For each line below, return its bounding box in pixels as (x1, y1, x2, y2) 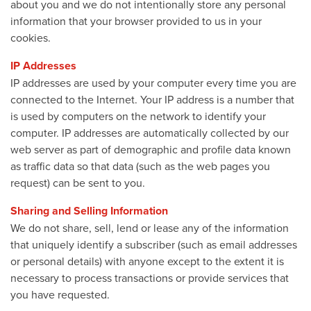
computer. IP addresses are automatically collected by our (10, 124, 289, 140)
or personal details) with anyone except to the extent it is (10, 253, 284, 269)
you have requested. (10, 286, 110, 302)
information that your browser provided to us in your (10, 12, 262, 28)
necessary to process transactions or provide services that (10, 269, 289, 285)
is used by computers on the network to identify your (10, 108, 266, 124)
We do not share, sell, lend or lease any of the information (10, 219, 289, 235)
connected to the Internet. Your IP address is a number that (10, 91, 294, 107)
